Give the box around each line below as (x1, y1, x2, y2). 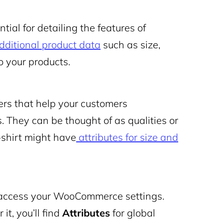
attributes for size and (79, 131, 178, 143)
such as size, (101, 38, 160, 51)
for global (110, 207, 155, 219)
